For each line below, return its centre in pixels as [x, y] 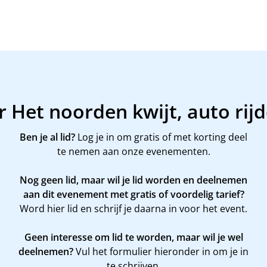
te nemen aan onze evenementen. [133, 151]
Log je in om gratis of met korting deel [161, 137]
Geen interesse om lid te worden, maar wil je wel [133, 237]
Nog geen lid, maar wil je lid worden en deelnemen [133, 180]
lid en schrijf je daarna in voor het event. [156, 208]
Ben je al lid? [47, 137]
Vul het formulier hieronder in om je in [161, 251]
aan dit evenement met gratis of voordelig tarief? [133, 194]
